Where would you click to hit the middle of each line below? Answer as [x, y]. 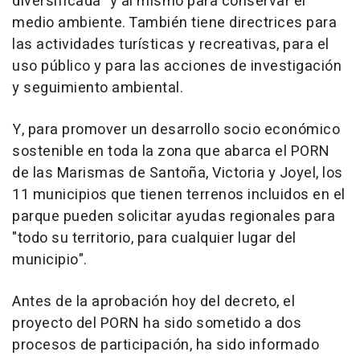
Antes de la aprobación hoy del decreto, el [153, 302]
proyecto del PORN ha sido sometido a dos [157, 323]
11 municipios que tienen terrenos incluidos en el [179, 195]
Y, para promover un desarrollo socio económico [176, 130]
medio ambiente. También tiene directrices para [174, 23]
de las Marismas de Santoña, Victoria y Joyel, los [178, 173]
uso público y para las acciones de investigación [177, 66]
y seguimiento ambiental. [98, 88]
